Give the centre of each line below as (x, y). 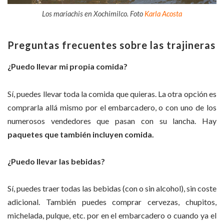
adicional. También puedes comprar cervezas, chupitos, (112, 202)
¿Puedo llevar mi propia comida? (67, 66)
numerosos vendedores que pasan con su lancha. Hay (112, 120)
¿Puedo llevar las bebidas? (56, 161)
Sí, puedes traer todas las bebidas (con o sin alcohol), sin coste (112, 188)
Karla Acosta (163, 14)
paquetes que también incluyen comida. (81, 134)
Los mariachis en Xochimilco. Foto (93, 14)
